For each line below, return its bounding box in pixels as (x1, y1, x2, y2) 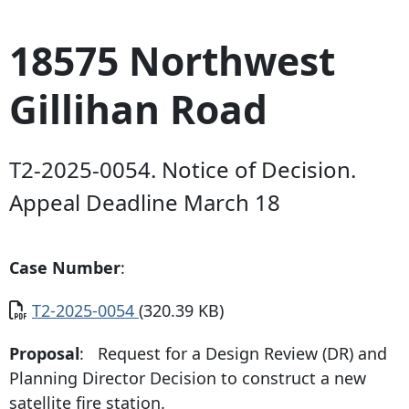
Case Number (9, 257, 121, 279)
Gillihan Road (9, 81, 267, 135)
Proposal (9, 342, 79, 365)
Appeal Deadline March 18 (9, 187, 280, 218)
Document (8, 299, 89, 321)
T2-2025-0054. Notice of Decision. (9, 154, 356, 185)
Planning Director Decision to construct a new (9, 367, 366, 390)
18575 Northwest (9, 33, 335, 87)
